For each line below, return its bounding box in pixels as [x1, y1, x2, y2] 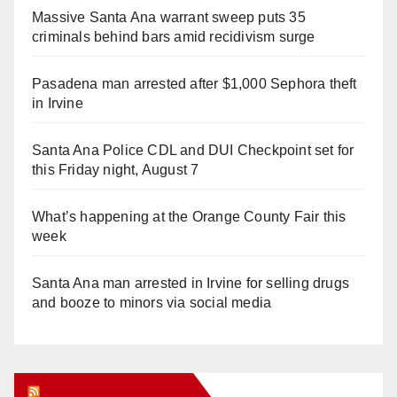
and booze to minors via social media [32, 295, 272, 311]
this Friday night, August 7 [32, 162, 199, 178]
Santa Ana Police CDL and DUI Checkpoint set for [32, 143, 354, 159]
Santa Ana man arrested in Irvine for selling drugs [32, 276, 350, 292]
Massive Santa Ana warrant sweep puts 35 [32, 10, 306, 26]
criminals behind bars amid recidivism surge [32, 29, 315, 45]
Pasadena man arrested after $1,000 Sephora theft [32, 76, 357, 92]
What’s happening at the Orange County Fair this [32, 209, 346, 225]
